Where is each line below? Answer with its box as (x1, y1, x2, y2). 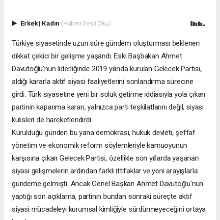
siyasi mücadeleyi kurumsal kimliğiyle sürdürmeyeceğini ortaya (12, 204, 206, 214)
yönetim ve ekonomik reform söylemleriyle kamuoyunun (12, 140, 188, 150)
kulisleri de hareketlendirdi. (12, 115, 93, 124)
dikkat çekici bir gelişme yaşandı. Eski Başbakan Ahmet (12, 51, 182, 60)
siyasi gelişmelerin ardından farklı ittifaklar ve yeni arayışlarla (12, 166, 198, 175)
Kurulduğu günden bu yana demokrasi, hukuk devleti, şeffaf (12, 128, 196, 137)
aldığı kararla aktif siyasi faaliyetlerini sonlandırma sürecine (12, 77, 193, 86)
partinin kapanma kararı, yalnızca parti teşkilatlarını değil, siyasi (12, 102, 204, 111)
